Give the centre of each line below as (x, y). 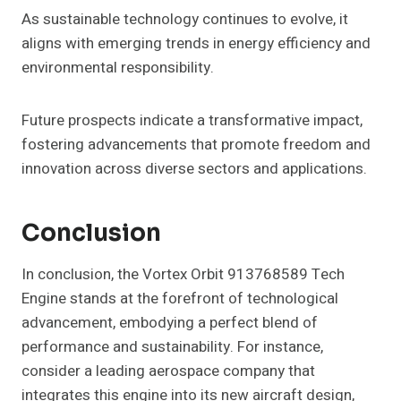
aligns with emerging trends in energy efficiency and (196, 44)
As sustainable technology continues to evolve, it (185, 20)
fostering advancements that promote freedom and (196, 145)
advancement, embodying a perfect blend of (170, 323)
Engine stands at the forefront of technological (180, 299)
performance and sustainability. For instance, (172, 347)
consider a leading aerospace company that (168, 371)
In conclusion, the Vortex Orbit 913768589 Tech (183, 275)
